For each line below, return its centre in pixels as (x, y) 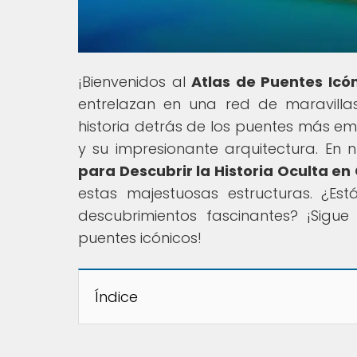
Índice (116, 296)
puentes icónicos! (140, 237)
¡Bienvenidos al (135, 81)
